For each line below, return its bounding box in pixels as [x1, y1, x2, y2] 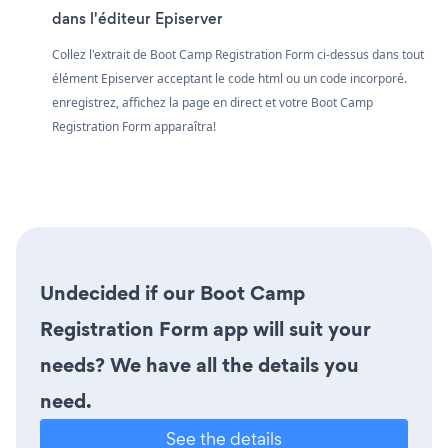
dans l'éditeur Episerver [52, 7, 223, 29]
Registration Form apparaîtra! [52, 117, 216, 135]
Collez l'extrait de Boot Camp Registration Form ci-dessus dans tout [52, 45, 424, 63]
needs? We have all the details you [40, 350, 359, 379]
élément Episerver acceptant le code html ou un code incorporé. [52, 69, 407, 87]
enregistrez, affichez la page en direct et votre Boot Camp [52, 93, 373, 111]
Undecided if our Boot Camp [40, 278, 305, 307]
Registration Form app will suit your [40, 314, 371, 343]
